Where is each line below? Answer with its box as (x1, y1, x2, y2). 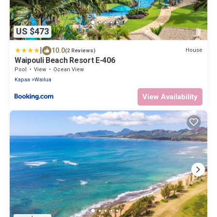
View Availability (142, 92, 198, 101)
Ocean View (53, 66, 84, 73)
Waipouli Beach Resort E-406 (15, 55, 115, 65)
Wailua (34, 76, 51, 83)
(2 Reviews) (65, 47, 95, 54)
